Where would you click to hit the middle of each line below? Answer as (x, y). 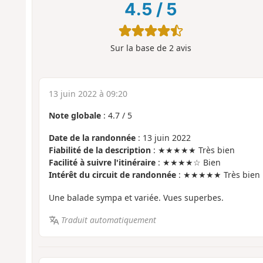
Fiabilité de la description (100, 150)
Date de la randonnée (92, 138)
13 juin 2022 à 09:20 (88, 93)
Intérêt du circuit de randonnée (112, 175)
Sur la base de (139, 48)
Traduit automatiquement (109, 220)
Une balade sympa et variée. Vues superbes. (136, 197)
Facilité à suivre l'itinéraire (102, 163)
